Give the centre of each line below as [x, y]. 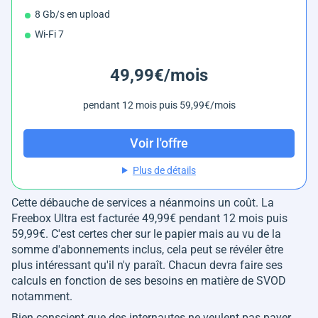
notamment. [43, 296]
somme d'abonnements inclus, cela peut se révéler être [147, 249]
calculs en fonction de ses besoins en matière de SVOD [149, 280]
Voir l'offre [159, 143]
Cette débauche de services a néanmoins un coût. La [143, 202]
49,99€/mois [159, 75]
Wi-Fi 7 [49, 34]
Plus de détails [164, 170]
